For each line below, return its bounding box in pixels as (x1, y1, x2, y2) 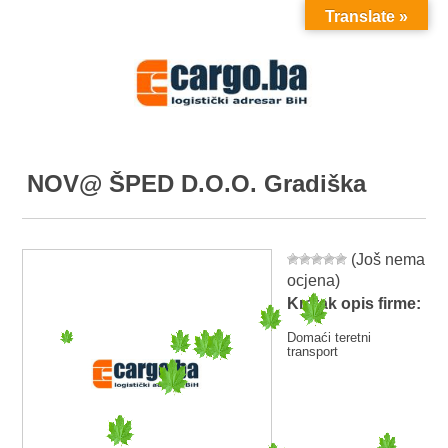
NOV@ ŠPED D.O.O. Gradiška (27, 170, 367, 197)
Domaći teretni (287, 330, 372, 346)
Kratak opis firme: (287, 295, 422, 313)
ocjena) (287, 272, 341, 289)
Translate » (325, 8, 408, 25)
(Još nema (347, 251, 426, 268)
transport (287, 344, 339, 360)
